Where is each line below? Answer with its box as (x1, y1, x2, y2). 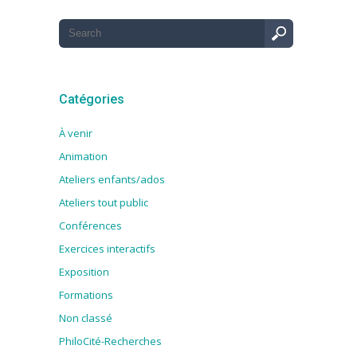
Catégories (59, 91, 124, 107)
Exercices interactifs (59, 241, 155, 256)
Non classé (59, 310, 112, 325)
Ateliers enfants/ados (59, 171, 165, 186)
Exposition (59, 264, 109, 279)
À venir (59, 125, 92, 140)
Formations (59, 287, 113, 302)
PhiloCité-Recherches (59, 333, 162, 348)
